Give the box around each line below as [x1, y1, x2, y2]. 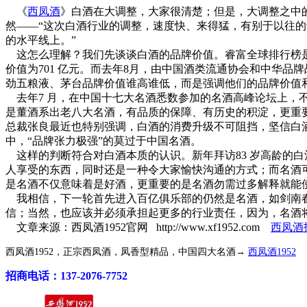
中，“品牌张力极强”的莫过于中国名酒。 [5, 134, 201, 147]
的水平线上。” [5, 34, 76, 46]
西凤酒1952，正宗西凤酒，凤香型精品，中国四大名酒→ [5, 246, 248, 257]
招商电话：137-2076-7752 [5, 269, 127, 282]
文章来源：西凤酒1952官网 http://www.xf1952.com [5, 221, 271, 233]
